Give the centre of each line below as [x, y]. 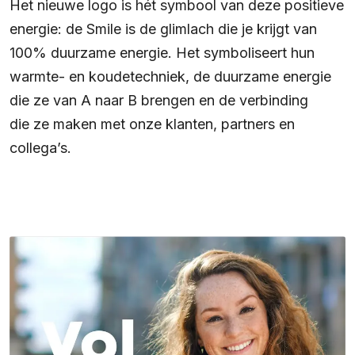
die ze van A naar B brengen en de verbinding [159, 101]
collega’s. [40, 148]
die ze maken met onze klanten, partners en [152, 124]
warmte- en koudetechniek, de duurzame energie [170, 77]
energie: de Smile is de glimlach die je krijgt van [163, 29]
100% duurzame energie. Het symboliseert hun [162, 53]
